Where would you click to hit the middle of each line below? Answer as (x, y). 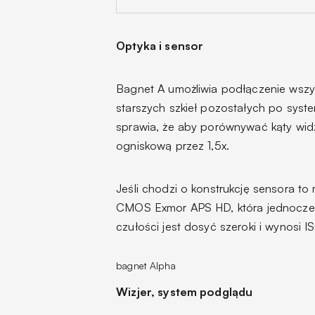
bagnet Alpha (146, 266)
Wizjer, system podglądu (185, 292)
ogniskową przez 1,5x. (173, 145)
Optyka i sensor (160, 45)
